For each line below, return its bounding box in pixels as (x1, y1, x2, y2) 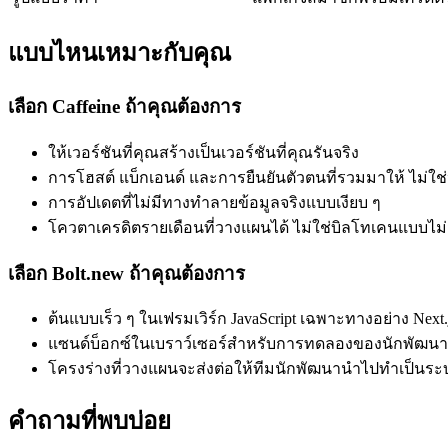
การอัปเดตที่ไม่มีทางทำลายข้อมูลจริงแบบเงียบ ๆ (48, 193, 381, 211)
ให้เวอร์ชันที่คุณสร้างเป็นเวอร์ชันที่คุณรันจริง (48, 143, 359, 161)
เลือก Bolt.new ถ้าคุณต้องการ (8, 262, 245, 284)
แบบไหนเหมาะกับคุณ (8, 40, 231, 67)
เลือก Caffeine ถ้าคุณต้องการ (8, 96, 241, 118)
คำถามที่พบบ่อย (8, 408, 171, 435)
